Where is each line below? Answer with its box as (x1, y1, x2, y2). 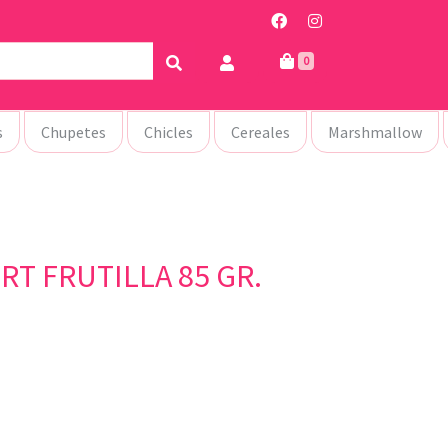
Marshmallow (328, 122, 422, 142)
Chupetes (41, 122, 106, 142)
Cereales (231, 122, 290, 142)
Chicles (144, 122, 193, 142)
